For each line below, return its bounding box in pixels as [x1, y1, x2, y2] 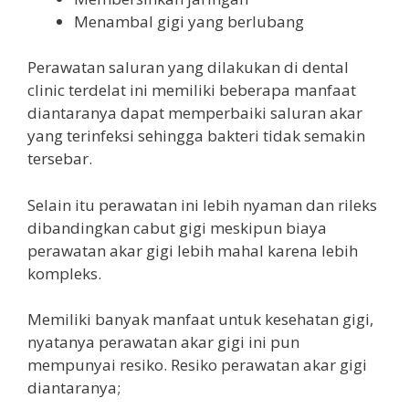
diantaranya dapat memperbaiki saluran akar [27, 102, 362, 123]
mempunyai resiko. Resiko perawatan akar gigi [27, 354, 367, 375]
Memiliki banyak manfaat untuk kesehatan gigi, [27, 309, 373, 330]
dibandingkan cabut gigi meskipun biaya [27, 216, 327, 238]
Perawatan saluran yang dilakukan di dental [27, 57, 349, 78]
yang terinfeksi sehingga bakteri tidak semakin [27, 125, 365, 146]
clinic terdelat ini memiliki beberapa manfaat [27, 79, 356, 100]
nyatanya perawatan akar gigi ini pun [27, 331, 299, 352]
